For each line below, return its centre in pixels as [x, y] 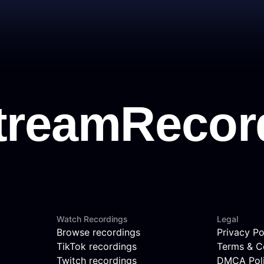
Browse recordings [98, 232]
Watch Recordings [92, 219]
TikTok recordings [97, 247]
